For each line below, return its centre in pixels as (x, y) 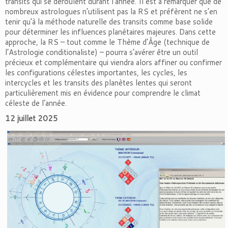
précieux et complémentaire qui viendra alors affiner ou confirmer (113, 62)
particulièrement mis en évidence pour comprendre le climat (103, 93)
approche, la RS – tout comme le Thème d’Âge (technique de (107, 42)
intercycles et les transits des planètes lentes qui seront (98, 83)
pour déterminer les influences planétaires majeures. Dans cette (110, 32)
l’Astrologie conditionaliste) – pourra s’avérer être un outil (102, 52)
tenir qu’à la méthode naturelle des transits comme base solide (109, 22)
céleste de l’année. (36, 103)
